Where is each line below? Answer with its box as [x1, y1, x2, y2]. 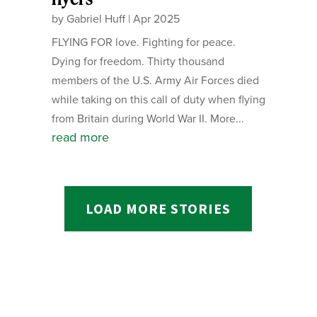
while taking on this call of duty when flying [51, 91, 265, 108]
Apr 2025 [132, 11, 180, 28]
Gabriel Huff [66, 11, 125, 28]
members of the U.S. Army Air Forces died [51, 72, 259, 89]
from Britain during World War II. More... [51, 110, 244, 127]
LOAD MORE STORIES [86, 200, 231, 218]
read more [51, 128, 109, 147]
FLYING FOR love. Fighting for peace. [51, 34, 236, 51]
